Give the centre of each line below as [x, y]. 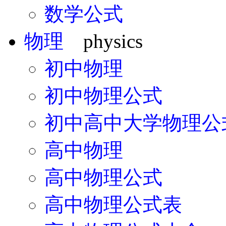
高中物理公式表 [113, 204]
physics [103, 41]
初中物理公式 [103, 95]
